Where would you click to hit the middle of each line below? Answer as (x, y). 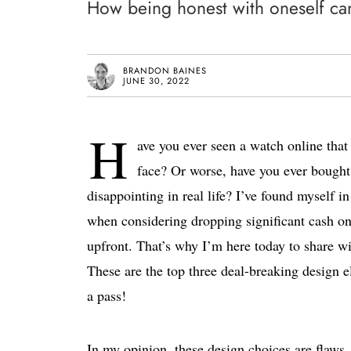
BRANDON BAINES (165, 70)
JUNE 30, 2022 (156, 80)
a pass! (107, 295)
